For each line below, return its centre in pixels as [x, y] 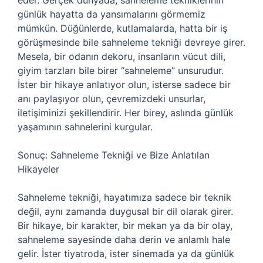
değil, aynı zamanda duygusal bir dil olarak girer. [125, 211]
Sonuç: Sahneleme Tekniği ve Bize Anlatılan [114, 155]
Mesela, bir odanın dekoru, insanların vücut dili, [122, 56]
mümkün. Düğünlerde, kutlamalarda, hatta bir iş [122, 28]
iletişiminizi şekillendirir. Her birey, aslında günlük [126, 113]
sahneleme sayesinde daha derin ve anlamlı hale [124, 240]
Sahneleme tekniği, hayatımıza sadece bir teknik [124, 197]
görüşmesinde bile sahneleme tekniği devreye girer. [131, 42]
